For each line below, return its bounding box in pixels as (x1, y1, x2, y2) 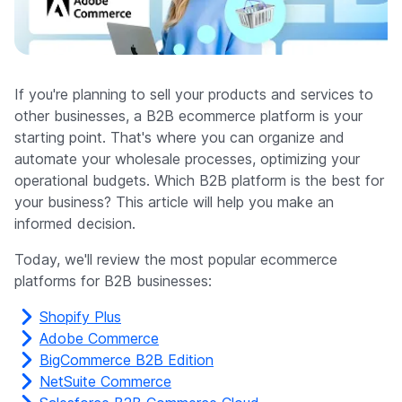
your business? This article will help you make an (14, 193, 334, 212)
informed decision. (14, 214, 135, 233)
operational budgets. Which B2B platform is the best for (14, 171, 384, 190)
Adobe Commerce (39, 329, 159, 348)
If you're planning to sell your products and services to (14, 85, 373, 104)
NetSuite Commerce (39, 372, 171, 391)
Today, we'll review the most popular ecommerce (14, 250, 337, 269)
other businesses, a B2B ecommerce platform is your (14, 107, 363, 126)
